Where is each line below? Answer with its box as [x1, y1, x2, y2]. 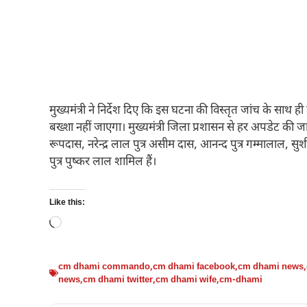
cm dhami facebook [153, 260, 235, 273]
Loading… [61, 215, 110, 231]
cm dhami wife [156, 273, 217, 286]
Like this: [49, 197, 85, 208]
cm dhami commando [58, 260, 150, 273]
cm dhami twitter [83, 273, 153, 286]
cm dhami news [238, 260, 304, 273]
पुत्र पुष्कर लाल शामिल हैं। [49, 155, 156, 170]
